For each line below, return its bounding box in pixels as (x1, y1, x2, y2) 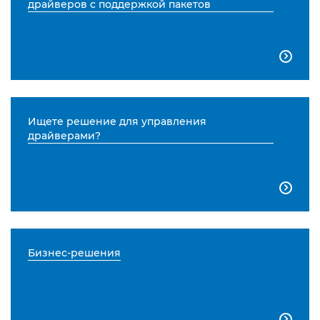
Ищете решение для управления (28, 115, 206, 129)
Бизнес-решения (28, 246, 121, 260)
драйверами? (28, 129, 101, 143)
